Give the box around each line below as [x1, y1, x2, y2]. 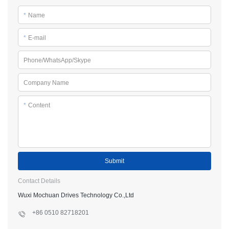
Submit [105, 157, 124, 165]
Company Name [24, 79, 69, 86]
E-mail [28, 34, 46, 41]
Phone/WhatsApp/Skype [24, 56, 91, 64]
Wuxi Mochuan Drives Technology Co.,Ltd [18, 191, 134, 199]
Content [28, 101, 50, 109]
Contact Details [18, 177, 60, 185]
